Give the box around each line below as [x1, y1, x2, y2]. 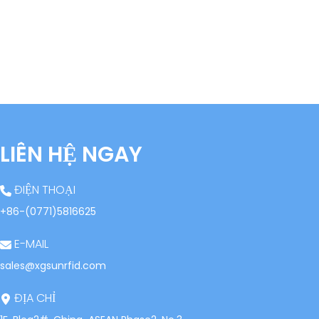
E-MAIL [11, 236, 48, 253]
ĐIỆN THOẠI [11, 182, 75, 199]
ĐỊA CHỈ [11, 290, 56, 307]
